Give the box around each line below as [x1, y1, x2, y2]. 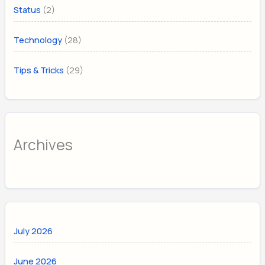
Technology [14, 34, 63, 46]
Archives [14, 135, 73, 155]
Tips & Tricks [14, 64, 64, 76]
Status [14, 4, 41, 15]
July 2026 [14, 225, 53, 237]
